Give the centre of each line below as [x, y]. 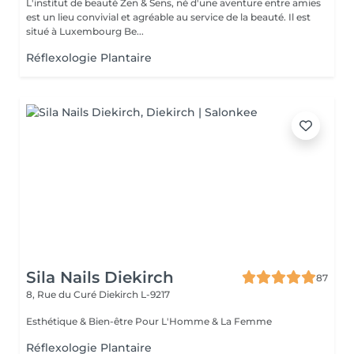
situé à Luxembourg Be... [85, 31]
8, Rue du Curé [62, 294]
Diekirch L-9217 [134, 294]
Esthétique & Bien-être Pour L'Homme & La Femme [203, 321]
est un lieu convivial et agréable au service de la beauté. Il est [168, 17]
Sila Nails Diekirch [100, 277]
